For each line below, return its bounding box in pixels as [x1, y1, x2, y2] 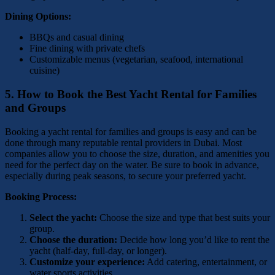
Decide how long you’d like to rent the [117, 234, 269, 245]
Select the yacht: [29, 212, 97, 223]
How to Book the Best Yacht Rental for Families [17, 87, 257, 101]
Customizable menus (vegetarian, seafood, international [29, 54, 243, 65]
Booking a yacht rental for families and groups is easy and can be [5, 126, 257, 137]
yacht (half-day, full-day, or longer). [29, 245, 167, 256]
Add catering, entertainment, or [145, 256, 267, 267]
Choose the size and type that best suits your [97, 212, 270, 223]
